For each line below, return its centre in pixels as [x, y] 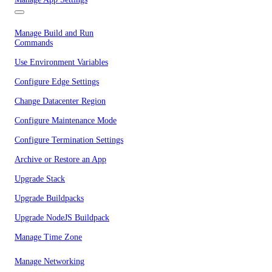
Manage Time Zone [48, 237]
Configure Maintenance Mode [66, 121]
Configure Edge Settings [57, 82]
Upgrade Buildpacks [49, 198]
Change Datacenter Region [60, 101]
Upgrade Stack [40, 179]
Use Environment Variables [61, 62]
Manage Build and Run [54, 33]
